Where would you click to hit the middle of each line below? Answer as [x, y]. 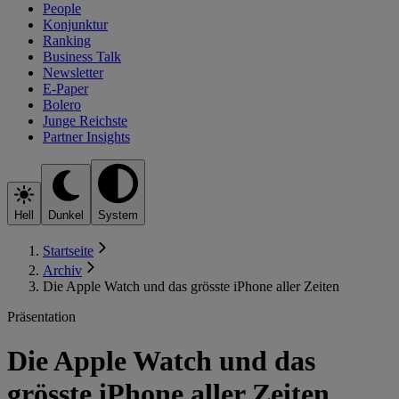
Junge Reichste [85, 120]
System [118, 216]
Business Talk [82, 56]
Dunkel [66, 216]
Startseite [68, 251]
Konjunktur [75, 24]
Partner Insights [86, 136]
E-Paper [65, 88]
